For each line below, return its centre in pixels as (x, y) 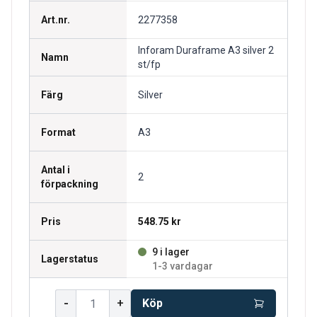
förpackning (70, 184)
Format (58, 132)
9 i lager (171, 252)
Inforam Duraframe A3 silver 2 (206, 50)
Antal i (56, 170)
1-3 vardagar (183, 266)
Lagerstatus (70, 259)
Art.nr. (56, 20)
